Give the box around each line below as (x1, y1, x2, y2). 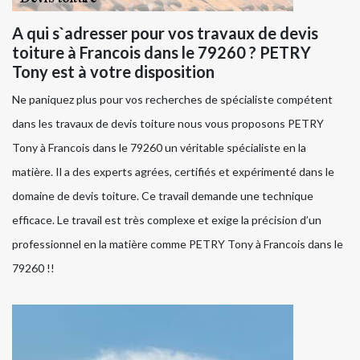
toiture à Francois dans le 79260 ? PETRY (12, 43, 311, 63)
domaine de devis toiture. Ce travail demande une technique (12, 189, 313, 203)
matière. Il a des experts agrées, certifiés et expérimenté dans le (12, 165, 334, 179)
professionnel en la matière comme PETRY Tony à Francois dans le (12, 237, 343, 252)
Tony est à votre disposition (12, 62, 215, 82)
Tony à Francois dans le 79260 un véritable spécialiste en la (12, 141, 306, 155)
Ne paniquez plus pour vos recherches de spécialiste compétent (12, 92, 333, 107)
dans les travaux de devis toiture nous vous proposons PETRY (12, 117, 324, 131)
